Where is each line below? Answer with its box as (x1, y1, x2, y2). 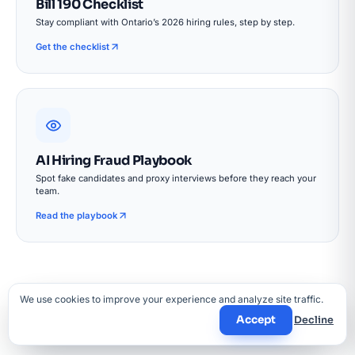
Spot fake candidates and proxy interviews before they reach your (36, 173, 316, 184)
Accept (236, 313, 276, 326)
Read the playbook (36, 210, 117, 221)
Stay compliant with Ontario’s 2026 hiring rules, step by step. (36, 17, 295, 28)
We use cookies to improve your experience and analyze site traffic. (20, 293, 323, 305)
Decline (294, 314, 334, 326)
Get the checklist (36, 41, 109, 52)
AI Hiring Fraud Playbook (36, 152, 193, 169)
